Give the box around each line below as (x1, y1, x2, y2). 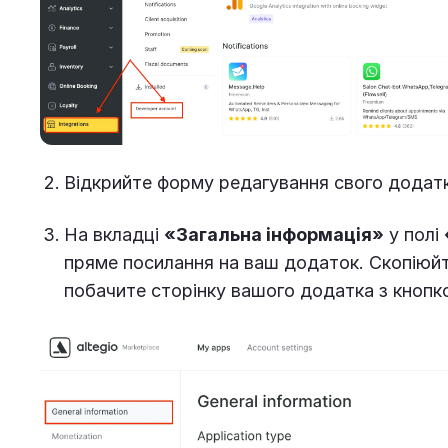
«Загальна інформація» (164, 224, 384, 246)
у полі (384, 224, 444, 246)
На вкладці (64, 224, 164, 246)
